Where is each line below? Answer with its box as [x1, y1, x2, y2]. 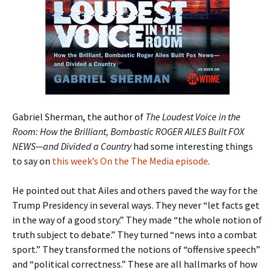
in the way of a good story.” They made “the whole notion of [12, 213, 262, 226]
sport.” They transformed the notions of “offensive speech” [12, 242, 260, 255]
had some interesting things [133, 139, 253, 152]
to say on [12, 154, 52, 167]
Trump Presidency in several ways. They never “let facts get [12, 198, 260, 211]
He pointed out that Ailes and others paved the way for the [12, 184, 258, 196]
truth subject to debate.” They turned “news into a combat [12, 228, 257, 241]
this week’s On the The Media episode [52, 154, 208, 167]
